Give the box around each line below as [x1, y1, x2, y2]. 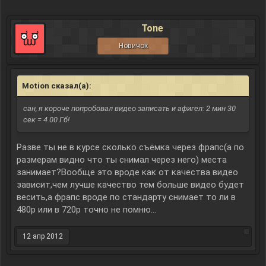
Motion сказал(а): [22, 81, 93, 90]
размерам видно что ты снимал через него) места [17, 154, 227, 165]
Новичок [118, 42, 148, 50]
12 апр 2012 [23, 232, 63, 240]
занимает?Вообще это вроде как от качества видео [17, 167, 238, 178]
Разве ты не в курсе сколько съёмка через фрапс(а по [17, 142, 244, 153]
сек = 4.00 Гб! [23, 115, 69, 124]
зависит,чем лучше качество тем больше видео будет [17, 179, 244, 190]
